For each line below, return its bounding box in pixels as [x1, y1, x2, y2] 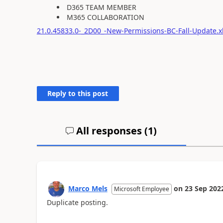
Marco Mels [68, 184, 108, 193]
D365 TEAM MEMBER [66, 2, 136, 12]
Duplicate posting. [46, 198, 108, 207]
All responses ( [74, 124, 148, 137]
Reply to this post [47, 89, 109, 98]
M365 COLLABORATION [66, 12, 144, 22]
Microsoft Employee [113, 185, 169, 193]
